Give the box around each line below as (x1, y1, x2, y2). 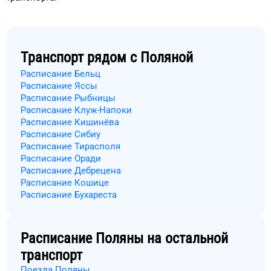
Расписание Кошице (21, 177, 109, 188)
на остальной (143, 230, 228, 247)
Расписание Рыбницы (21, 93, 116, 103)
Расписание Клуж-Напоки (21, 105, 132, 116)
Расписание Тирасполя (21, 141, 120, 152)
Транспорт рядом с (21, 49, 137, 66)
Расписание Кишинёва (21, 117, 119, 128)
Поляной (140, 49, 193, 66)
